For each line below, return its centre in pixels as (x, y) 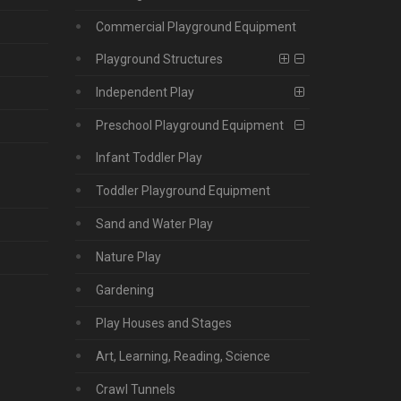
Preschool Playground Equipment (189, 126)
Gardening (124, 290)
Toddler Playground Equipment (183, 191)
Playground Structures (159, 60)
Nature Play (128, 257)
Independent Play (145, 93)
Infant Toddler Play (149, 158)
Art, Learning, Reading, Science (183, 357)
